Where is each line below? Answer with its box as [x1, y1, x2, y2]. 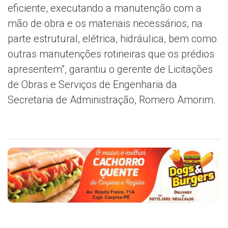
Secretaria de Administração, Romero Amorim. [8, 94, 216, 106]
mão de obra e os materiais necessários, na [8, 17, 203, 30]
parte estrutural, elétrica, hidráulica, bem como [8, 33, 217, 45]
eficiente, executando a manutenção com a [8, 2, 202, 15]
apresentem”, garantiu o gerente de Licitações [8, 63, 213, 76]
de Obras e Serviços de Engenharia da [8, 78, 177, 91]
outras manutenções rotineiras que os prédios [8, 48, 214, 61]
